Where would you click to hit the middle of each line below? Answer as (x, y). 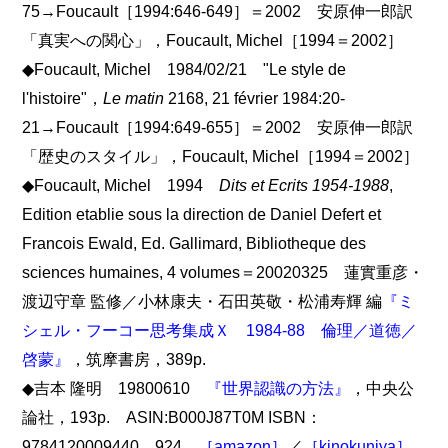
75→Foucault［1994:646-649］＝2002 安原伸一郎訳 (218, 11)
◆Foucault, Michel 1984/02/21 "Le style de (184, 69)
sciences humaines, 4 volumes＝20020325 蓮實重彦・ (223, 272)
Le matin (134, 98)
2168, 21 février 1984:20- (255, 98)
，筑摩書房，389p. (138, 359)
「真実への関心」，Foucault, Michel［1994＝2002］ (213, 40)
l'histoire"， (63, 98)
